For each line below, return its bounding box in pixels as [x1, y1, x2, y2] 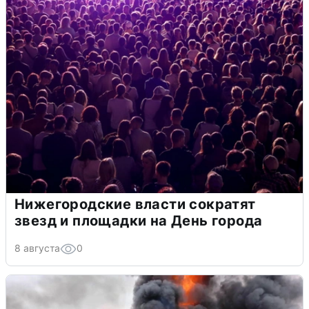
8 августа [14, 241, 60, 254]
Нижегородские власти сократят [14, 195, 256, 212]
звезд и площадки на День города [14, 212, 263, 229]
